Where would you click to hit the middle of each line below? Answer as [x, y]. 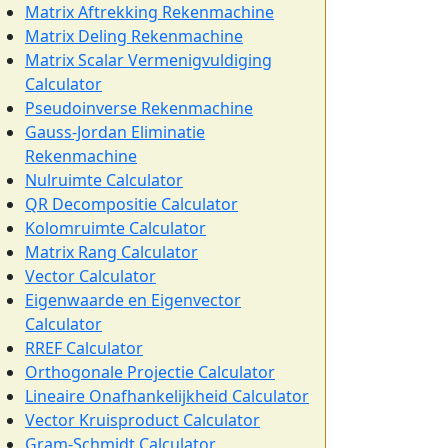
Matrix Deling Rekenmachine [134, 36]
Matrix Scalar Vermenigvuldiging [148, 60]
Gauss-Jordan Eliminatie [115, 132]
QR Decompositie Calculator [131, 204]
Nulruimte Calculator [104, 180]
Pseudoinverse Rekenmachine [139, 108]
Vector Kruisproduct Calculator [142, 420]
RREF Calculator [84, 348]
